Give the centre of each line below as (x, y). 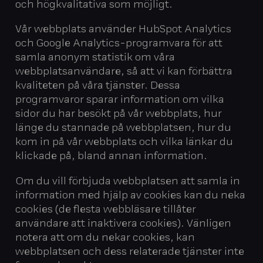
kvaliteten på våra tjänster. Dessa (98, 87)
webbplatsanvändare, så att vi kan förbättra (124, 73)
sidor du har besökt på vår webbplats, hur (119, 115)
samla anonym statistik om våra (95, 58)
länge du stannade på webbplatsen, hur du (124, 129)
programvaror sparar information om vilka (120, 101)
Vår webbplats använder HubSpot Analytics (124, 30)
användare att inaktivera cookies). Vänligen (124, 224)
